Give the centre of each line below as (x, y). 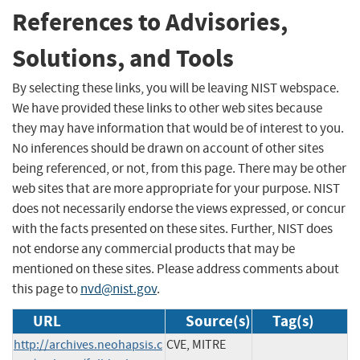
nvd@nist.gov (119, 288)
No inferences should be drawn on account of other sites (168, 148)
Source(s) (218, 321)
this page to (46, 288)
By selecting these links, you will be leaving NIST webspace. (176, 88)
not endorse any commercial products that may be (153, 248)
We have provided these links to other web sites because (167, 108)
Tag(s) (293, 321)
